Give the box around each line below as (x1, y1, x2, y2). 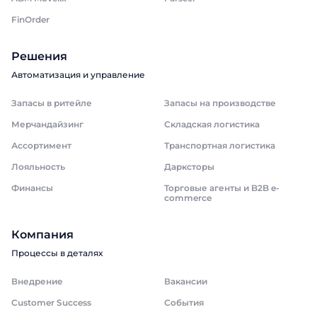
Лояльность (11, 161, 65, 172)
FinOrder (11, 14, 50, 25)
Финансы (11, 183, 53, 193)
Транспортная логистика (164, 140, 275, 151)
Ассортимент (11, 140, 71, 151)
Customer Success (11, 297, 91, 308)
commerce (164, 192, 212, 203)
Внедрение (11, 276, 63, 287)
